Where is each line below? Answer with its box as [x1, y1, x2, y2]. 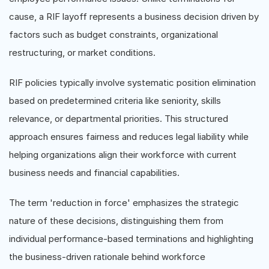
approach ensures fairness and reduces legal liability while [9, 131, 249, 142]
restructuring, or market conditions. [9, 47, 156, 58]
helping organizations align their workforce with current [9, 149, 237, 160]
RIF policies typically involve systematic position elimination [9, 77, 256, 88]
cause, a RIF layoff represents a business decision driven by [9, 11, 259, 22]
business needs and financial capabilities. [9, 167, 180, 178]
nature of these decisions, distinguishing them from [9, 215, 223, 226]
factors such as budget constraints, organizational [9, 29, 218, 40]
